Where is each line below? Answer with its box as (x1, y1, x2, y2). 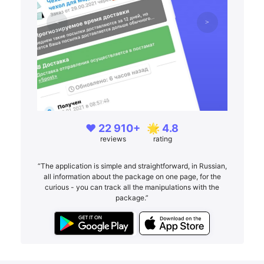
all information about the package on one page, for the (43, 171, 221, 181)
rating (153, 134, 172, 143)
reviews (100, 134, 126, 143)
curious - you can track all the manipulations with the (45, 182, 219, 192)
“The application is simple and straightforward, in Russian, (37, 161, 227, 170)
